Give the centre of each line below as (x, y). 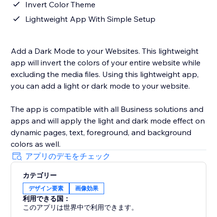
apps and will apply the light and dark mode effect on (108, 121)
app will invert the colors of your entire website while (106, 63)
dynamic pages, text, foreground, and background (101, 132)
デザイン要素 (46, 188)
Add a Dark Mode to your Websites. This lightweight (105, 51)
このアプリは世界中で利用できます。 (81, 208)
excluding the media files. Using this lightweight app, (105, 74)
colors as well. (36, 144)
